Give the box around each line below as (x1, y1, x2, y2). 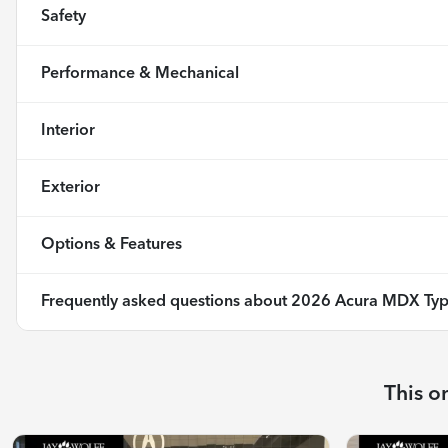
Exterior (41, 179, 100, 196)
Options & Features (41, 236, 182, 253)
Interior (41, 122, 95, 139)
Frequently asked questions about (41, 293, 291, 310)
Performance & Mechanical (41, 65, 239, 82)
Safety (41, 8, 86, 25)
